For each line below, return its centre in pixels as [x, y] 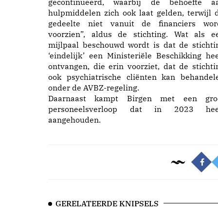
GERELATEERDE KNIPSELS [107, 203]
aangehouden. [74, 120]
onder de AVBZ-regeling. [94, 88]
